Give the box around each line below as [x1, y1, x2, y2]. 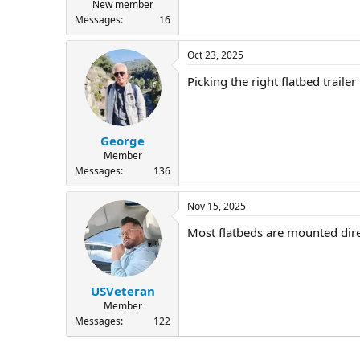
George [100, 132, 145, 149]
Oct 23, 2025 [187, 48, 243, 63]
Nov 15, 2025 [187, 198, 246, 213]
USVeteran [90, 283, 155, 300]
